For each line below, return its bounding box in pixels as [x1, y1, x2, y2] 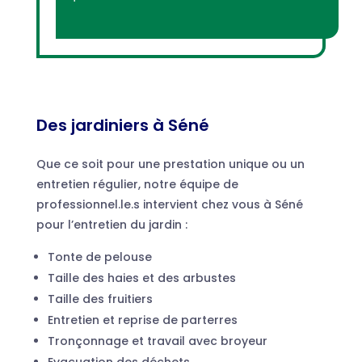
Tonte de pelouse [47, 248, 152, 265]
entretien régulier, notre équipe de [36, 175, 238, 192]
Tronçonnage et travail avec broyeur [47, 332, 267, 349]
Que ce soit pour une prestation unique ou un [36, 155, 305, 172]
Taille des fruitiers [47, 290, 153, 307]
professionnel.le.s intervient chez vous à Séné [36, 196, 303, 213]
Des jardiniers [36, 113, 153, 137]
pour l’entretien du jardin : [36, 216, 187, 233]
